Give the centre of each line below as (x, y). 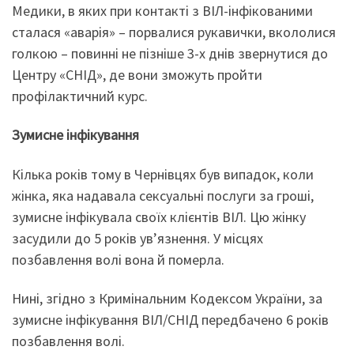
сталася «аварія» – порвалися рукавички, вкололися (174, 32)
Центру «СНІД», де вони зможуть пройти (137, 74)
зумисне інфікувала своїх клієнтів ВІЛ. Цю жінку (159, 217)
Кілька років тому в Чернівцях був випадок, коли (163, 174)
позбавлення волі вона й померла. (118, 259)
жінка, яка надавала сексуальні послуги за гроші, (163, 195)
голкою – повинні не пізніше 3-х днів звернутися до (170, 53)
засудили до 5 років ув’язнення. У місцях (137, 238)
